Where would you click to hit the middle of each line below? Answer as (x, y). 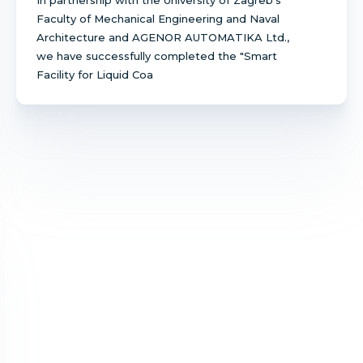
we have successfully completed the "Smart (157, 56)
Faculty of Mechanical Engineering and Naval (158, 18)
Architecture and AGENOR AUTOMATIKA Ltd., (163, 37)
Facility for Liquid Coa (95, 74)
